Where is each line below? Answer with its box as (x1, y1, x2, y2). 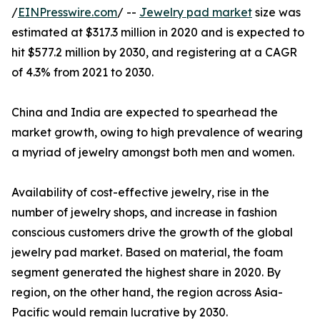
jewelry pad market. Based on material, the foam (11, 245, 283, 260)
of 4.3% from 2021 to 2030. (11, 65, 154, 80)
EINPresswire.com (18, 5, 117, 20)
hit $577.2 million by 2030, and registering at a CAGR (11, 45, 297, 60)
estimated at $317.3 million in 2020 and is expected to (11, 25, 304, 40)
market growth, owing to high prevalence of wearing (11, 125, 303, 140)
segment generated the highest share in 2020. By (11, 265, 281, 280)
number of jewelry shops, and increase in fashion (11, 205, 277, 220)
